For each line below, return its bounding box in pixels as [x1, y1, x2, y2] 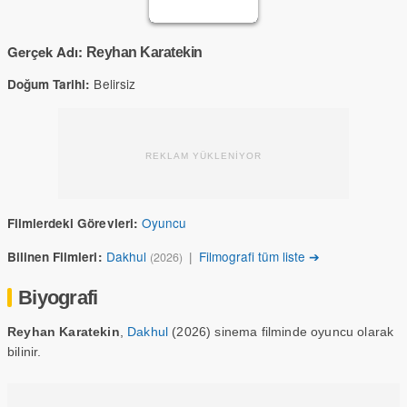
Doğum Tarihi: [7, 75, 91, 93]
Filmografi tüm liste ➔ [198, 247, 321, 265]
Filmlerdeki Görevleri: [7, 214, 138, 232]
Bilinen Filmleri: [7, 248, 103, 265]
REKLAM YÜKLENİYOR [145, 151, 262, 161]
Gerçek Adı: [7, 42, 84, 62]
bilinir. [7, 344, 42, 359]
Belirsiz [94, 74, 135, 93]
